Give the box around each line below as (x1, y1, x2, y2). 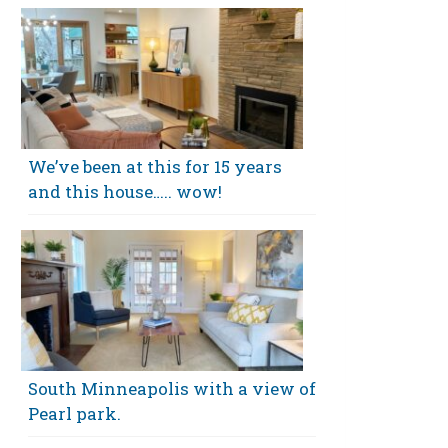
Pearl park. (28, 402, 121, 425)
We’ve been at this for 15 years (28, 155, 282, 178)
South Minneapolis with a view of (28, 377, 316, 400)
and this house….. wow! (28, 180, 222, 203)
